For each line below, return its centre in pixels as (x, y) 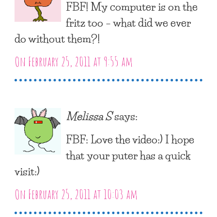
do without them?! (57, 38)
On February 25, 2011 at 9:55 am (74, 61)
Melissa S (89, 116)
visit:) (27, 171)
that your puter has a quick (128, 155)
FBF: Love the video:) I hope (130, 139)
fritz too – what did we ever (128, 22)
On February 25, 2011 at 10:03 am (76, 194)
